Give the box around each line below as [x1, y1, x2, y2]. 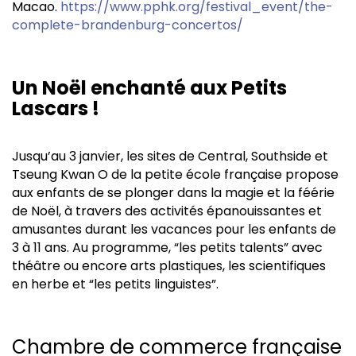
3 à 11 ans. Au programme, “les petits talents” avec [12, 238, 323, 257]
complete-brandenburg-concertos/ [12, 16, 243, 35]
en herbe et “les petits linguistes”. [12, 275, 219, 294]
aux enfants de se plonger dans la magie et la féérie [12, 184, 335, 203]
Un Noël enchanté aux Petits [12, 75, 287, 102]
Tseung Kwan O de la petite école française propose [12, 165, 339, 184]
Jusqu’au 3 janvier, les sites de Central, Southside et [12, 147, 328, 166]
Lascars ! [12, 95, 103, 122]
